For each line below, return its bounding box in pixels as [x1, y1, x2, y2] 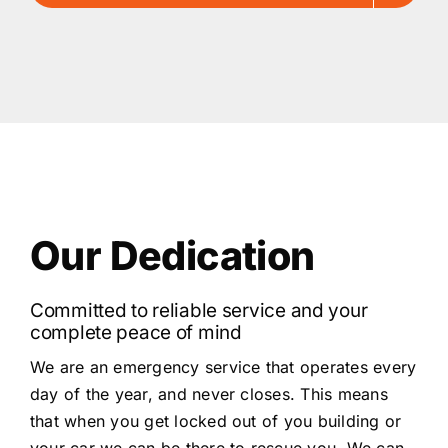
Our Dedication [30, 231, 315, 280]
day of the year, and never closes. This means [30, 383, 388, 404]
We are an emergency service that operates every [30, 356, 417, 377]
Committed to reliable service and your [30, 298, 368, 322]
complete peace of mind [30, 320, 242, 344]
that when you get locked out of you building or [30, 410, 402, 431]
